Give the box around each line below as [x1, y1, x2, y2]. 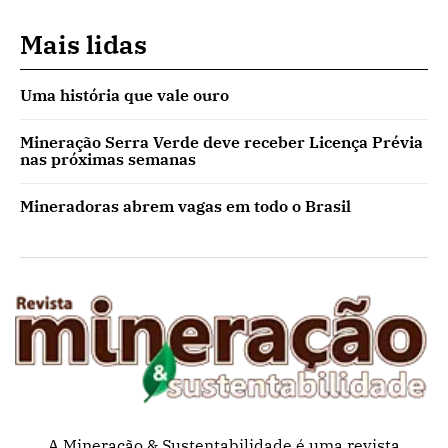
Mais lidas [20, 26, 147, 61]
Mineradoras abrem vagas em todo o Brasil [20, 195, 351, 216]
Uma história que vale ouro [20, 84, 229, 105]
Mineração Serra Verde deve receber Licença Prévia [20, 131, 423, 152]
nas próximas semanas [20, 148, 196, 169]
